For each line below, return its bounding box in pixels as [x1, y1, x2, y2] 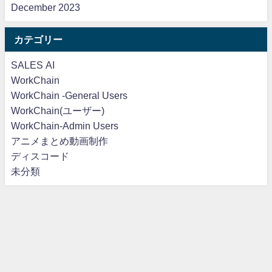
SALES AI [11, 60, 55, 70]
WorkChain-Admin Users [11, 121, 118, 131]
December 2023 [11, 2, 80, 13]
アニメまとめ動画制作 [11, 136, 108, 146]
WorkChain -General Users [11, 90, 127, 101]
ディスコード [11, 151, 69, 161]
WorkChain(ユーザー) [11, 106, 104, 116]
